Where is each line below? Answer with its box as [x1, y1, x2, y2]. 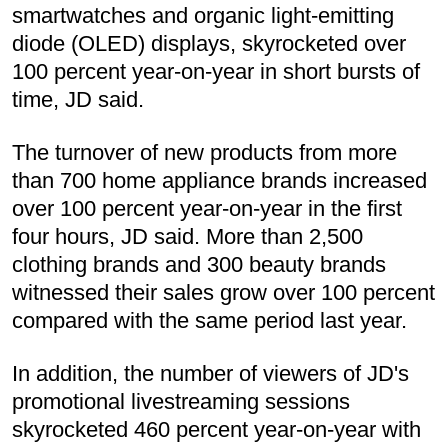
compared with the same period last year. [12, 308, 407, 334]
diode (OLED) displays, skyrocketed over [12, 31, 406, 57]
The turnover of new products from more [12, 140, 397, 166]
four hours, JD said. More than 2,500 [12, 224, 363, 250]
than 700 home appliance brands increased [12, 168, 427, 194]
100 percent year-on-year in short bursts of [12, 59, 420, 85]
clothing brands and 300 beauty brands [12, 252, 386, 278]
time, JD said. [12, 87, 144, 113]
